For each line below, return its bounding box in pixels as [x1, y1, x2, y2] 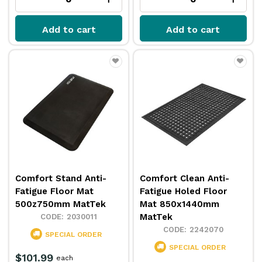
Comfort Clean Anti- [140, 173, 230, 184]
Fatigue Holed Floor [140, 185, 227, 196]
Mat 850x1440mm [140, 198, 220, 209]
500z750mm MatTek [15, 198, 106, 209]
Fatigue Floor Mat [15, 185, 94, 196]
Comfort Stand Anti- [15, 173, 107, 184]
